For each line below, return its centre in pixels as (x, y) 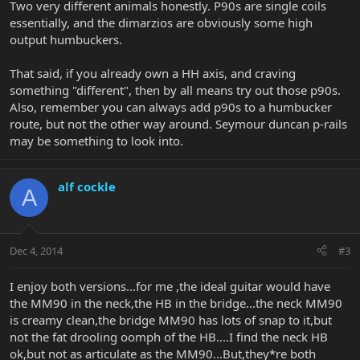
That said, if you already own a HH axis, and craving (153, 74)
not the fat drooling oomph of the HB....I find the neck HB (169, 336)
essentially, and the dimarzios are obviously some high (161, 23)
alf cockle (87, 187)
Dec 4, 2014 (36, 250)
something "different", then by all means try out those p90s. (175, 90)
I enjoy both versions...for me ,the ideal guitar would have (170, 286)
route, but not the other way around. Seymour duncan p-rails (178, 124)
